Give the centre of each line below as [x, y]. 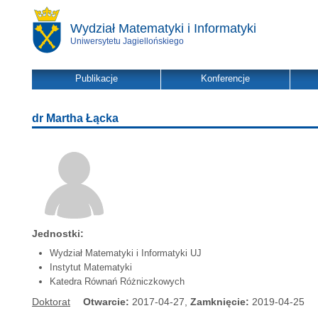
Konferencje [225, 78]
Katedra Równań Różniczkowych [117, 281]
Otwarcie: [106, 302]
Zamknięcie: [220, 302]
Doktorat [51, 302]
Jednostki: [58, 234]
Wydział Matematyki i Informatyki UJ [126, 253]
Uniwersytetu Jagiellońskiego [127, 41]
